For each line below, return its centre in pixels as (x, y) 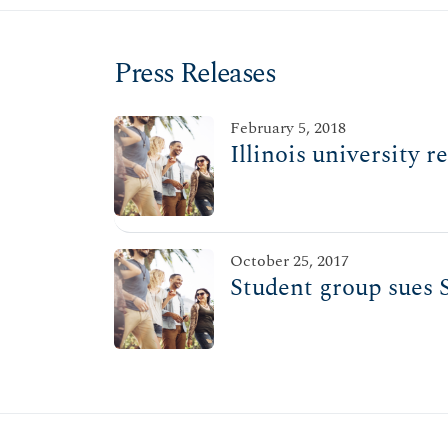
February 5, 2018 (288, 128)
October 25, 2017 (289, 261)
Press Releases (195, 73)
